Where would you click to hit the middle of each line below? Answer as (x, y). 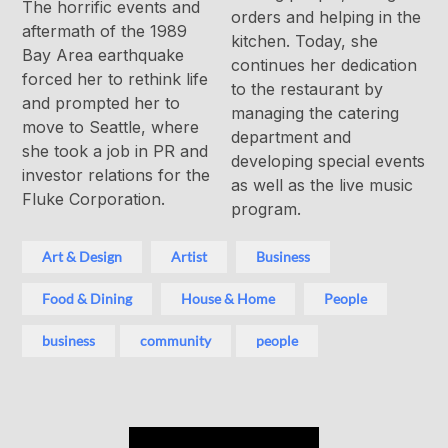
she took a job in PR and (115, 151)
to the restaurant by (307, 89)
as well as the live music (322, 185)
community (176, 341)
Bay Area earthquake (103, 55)
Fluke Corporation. (94, 199)
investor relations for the (116, 175)
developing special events (328, 161)
